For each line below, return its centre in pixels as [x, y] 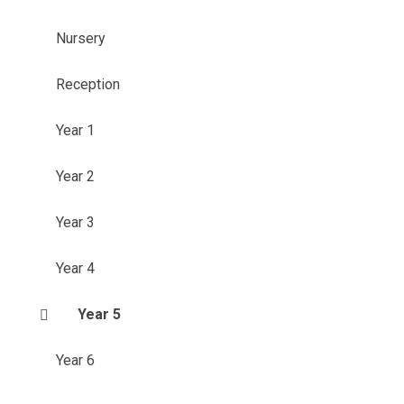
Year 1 [75, 130]
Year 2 [75, 176]
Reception [87, 84]
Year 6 [75, 360]
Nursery [80, 38]
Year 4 [75, 268]
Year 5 [99, 314]
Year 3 [75, 222]
